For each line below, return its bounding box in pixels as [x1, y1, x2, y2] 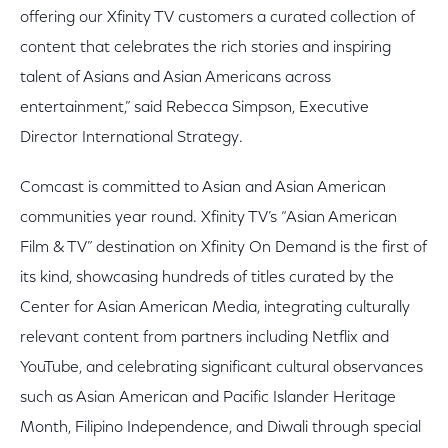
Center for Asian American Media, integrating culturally [20, 300, 410, 316]
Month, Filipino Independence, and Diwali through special [20, 420, 421, 436]
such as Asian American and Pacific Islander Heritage [20, 390, 396, 406]
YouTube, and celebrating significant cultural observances [20, 360, 423, 376]
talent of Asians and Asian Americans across [20, 70, 331, 86]
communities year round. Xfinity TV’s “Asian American [20, 210, 397, 226]
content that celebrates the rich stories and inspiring [20, 40, 391, 56]
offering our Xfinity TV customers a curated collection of [20, 10, 415, 26]
